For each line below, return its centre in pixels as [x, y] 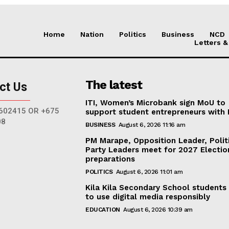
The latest [114, 85]
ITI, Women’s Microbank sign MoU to [156, 102]
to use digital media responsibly [148, 197]
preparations [110, 159]
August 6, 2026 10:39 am [158, 209]
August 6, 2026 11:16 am [152, 124]
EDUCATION [103, 209]
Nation [92, 34]
